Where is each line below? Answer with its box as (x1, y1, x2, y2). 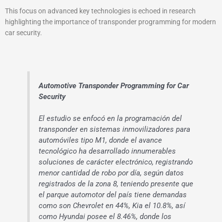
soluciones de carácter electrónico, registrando (39, 157, 193, 166)
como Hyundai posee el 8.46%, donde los (39, 212, 172, 221)
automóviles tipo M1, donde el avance (39, 135, 163, 145)
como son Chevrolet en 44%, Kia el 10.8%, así (39, 201, 186, 210)
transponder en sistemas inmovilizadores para (39, 124, 191, 134)
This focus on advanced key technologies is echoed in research (5, 7, 196, 15)
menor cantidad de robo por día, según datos (39, 168, 184, 177)
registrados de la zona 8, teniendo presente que (39, 179, 194, 188)
